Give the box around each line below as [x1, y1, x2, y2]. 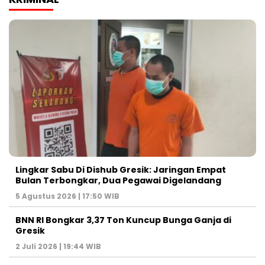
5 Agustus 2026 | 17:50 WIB [15, 191, 119, 202]
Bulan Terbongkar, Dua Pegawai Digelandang [15, 174, 221, 187]
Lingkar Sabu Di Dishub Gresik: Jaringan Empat [15, 164, 226, 176]
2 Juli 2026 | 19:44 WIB [15, 241, 101, 252]
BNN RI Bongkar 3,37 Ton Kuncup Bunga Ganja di [15, 214, 231, 227]
